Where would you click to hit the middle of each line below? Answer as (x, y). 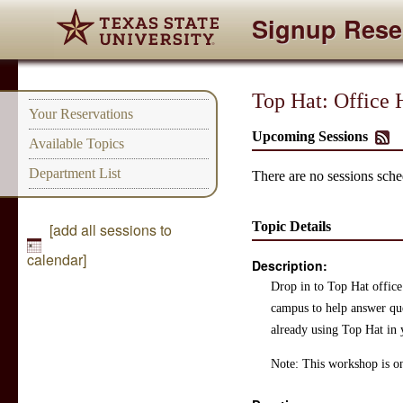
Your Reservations (81, 114)
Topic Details (291, 227)
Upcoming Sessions (312, 137)
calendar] (57, 260)
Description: (290, 266)
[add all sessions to (111, 230)
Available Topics (76, 143)
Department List (75, 173)
